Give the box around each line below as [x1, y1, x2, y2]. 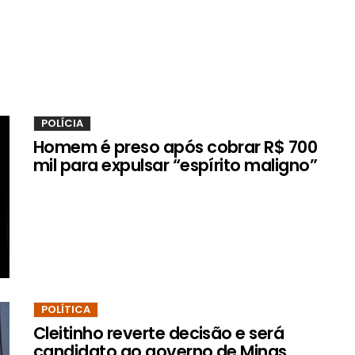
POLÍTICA [41, 301, 90, 317]
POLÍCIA [41, 115, 83, 131]
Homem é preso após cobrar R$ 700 [33, 135, 318, 158]
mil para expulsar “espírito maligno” [33, 153, 318, 177]
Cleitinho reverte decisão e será [33, 321, 284, 345]
